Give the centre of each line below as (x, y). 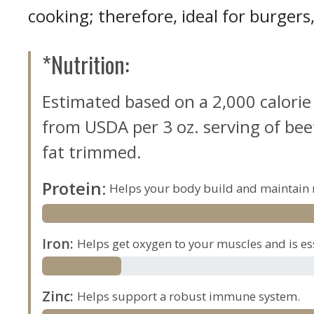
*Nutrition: (86, 64)
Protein (72, 188)
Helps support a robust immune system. (189, 296)
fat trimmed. (92, 151)
